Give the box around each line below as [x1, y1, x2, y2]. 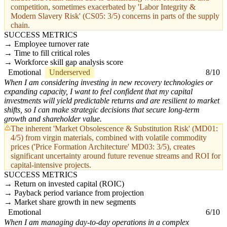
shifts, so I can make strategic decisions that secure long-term [4, 105, 200, 115]
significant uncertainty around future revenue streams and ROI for [11, 152, 220, 161]
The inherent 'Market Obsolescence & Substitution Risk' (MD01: [11, 124, 218, 133]
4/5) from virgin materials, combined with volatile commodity [11, 133, 207, 142]
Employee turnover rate [14, 40, 89, 49]
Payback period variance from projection [14, 188, 144, 198]
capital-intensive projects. [11, 161, 91, 170]
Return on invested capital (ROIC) [14, 179, 124, 188]
